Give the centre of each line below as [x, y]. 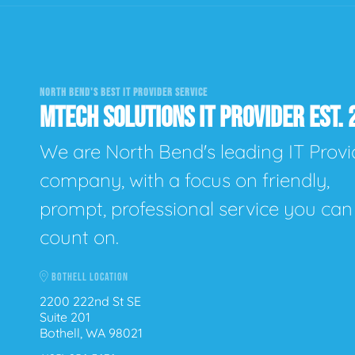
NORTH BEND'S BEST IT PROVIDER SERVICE [124, 92]
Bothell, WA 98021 [91, 332]
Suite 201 [65, 317]
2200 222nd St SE [90, 301]
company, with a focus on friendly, [185, 180]
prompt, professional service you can [196, 209]
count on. [79, 237]
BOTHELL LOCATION [89, 277]
